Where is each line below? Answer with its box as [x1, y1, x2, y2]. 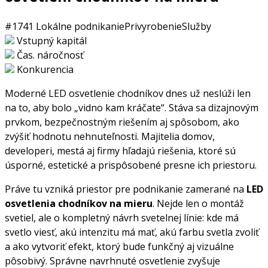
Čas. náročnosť [17, 48, 84, 62]
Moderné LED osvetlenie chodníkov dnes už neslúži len [5, 86, 251, 100]
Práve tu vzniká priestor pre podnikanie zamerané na [5, 182, 246, 196]
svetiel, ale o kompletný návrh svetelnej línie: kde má [5, 211, 239, 224]
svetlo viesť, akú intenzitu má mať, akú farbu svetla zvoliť [5, 225, 259, 239]
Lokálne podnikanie [36, 19, 124, 33]
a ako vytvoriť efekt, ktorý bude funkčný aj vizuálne [5, 239, 234, 253]
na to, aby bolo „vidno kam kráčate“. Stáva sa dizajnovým [5, 100, 258, 114]
